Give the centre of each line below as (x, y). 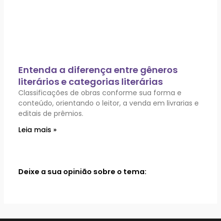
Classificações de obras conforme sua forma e (100, 93)
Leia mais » (38, 130)
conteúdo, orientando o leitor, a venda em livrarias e (109, 103)
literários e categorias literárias (91, 82)
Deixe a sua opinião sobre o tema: (83, 171)
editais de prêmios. (51, 114)
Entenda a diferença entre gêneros (98, 70)
